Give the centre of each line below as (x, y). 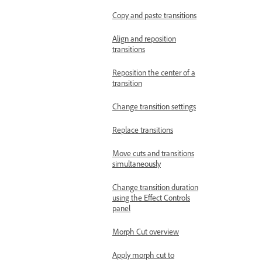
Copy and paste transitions (154, 15)
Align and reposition (144, 39)
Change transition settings (154, 107)
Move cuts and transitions (153, 154)
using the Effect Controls (151, 198)
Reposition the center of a (154, 73)
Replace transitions (143, 130)
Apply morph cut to (143, 255)
